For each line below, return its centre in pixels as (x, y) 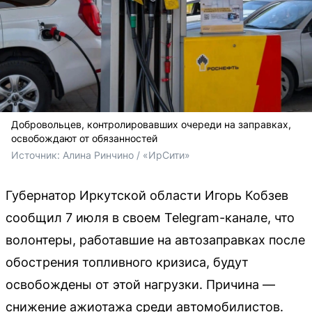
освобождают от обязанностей (84, 139)
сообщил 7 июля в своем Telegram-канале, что (150, 218)
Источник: (37, 155)
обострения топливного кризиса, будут (127, 263)
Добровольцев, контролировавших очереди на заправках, (151, 125)
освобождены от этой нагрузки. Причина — (140, 285)
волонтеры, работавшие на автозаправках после (155, 240)
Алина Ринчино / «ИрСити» (126, 155)
